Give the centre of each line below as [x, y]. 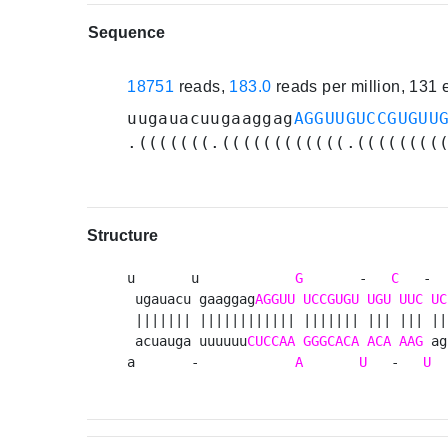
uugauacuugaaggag [210, 119]
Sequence [127, 33]
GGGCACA [331, 341]
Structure [123, 236]
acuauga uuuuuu [187, 341]
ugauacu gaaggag [191, 299]
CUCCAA [271, 341]
